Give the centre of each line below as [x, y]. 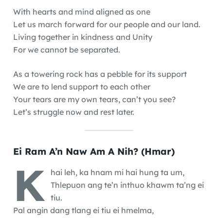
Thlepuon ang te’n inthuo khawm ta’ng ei [127, 185]
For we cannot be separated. [66, 49]
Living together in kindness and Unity [82, 37]
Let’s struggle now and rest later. [73, 112]
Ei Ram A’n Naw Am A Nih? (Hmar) [94, 152]
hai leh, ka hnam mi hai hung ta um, [117, 172]
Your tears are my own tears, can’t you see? [94, 99]
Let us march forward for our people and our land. [107, 24]
